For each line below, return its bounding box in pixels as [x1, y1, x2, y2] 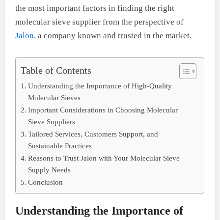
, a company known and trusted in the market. [34, 30, 192, 40]
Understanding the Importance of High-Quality [28, 81, 172, 90]
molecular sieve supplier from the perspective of [15, 17, 184, 27]
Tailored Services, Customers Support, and [28, 129, 159, 138]
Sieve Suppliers [28, 117, 76, 126]
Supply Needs [28, 165, 71, 174]
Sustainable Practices [28, 141, 92, 150]
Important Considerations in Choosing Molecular [28, 105, 178, 114]
